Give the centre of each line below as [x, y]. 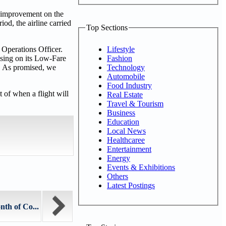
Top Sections [107, 27]
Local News [126, 131]
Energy [119, 158]
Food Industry [129, 85]
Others [118, 176]
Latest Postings [131, 185]
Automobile [126, 76]
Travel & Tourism [135, 103]
